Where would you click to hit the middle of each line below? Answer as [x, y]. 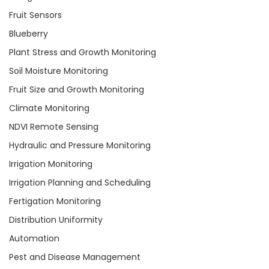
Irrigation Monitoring [51, 164]
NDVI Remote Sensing [54, 127]
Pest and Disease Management [75, 257]
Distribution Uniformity [56, 220]
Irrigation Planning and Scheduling [80, 183]
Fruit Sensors [35, 15]
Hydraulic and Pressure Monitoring [80, 145]
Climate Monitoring [49, 108]
